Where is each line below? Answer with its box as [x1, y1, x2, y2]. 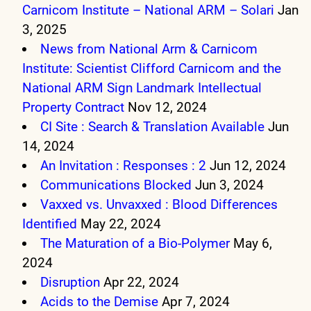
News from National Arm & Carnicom [40, 41, 258, 58]
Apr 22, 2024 [103, 274, 180, 291]
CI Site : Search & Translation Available [40, 119, 265, 135]
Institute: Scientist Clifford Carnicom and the [22, 60, 281, 77]
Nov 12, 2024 [128, 99, 207, 116]
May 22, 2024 [81, 216, 161, 233]
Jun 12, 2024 [210, 158, 287, 174]
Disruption [40, 274, 101, 291]
